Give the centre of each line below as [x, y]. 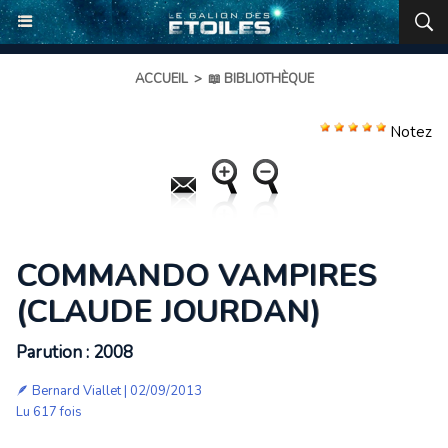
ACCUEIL [161, 79]
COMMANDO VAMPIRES [196, 276]
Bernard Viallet [76, 391]
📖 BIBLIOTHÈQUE [260, 79]
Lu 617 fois [49, 412]
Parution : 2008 [74, 352]
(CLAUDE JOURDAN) [168, 312]
